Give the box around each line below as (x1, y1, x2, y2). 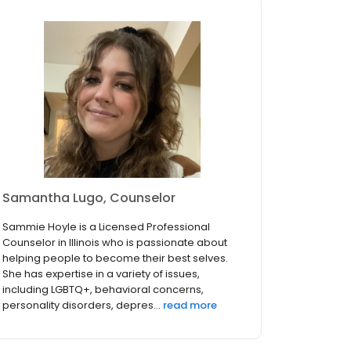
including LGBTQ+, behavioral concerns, (2, 282, 204, 298)
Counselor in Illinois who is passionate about (2, 235, 227, 251)
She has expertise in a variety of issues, (2, 266, 200, 282)
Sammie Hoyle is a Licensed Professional (2, 219, 210, 235)
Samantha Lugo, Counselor (2, 189, 175, 208)
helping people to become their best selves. (2, 251, 228, 266)
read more (163, 298, 217, 313)
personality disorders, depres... (2, 298, 161, 313)
